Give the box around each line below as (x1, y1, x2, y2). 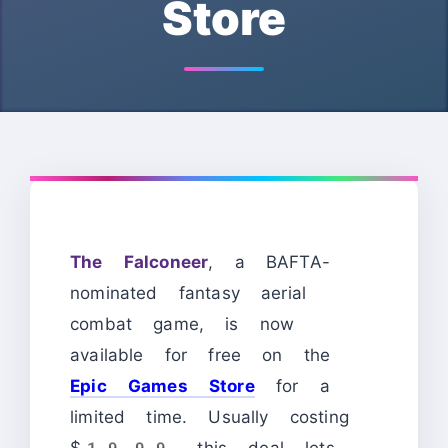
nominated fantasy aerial (70, 282, 307, 303)
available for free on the (70, 344, 331, 365)
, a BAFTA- (208, 251, 330, 272)
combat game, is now (70, 313, 295, 334)
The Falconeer (70, 251, 209, 272)
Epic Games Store (70, 375, 255, 396)
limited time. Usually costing (70, 406, 350, 427)
